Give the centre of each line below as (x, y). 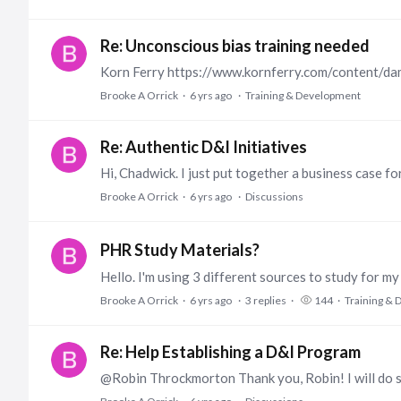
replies (270, 300)
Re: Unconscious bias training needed (235, 46)
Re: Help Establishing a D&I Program (230, 352)
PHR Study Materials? (180, 250)
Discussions (274, 196)
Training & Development (303, 95)
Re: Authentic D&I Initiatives (204, 147)
